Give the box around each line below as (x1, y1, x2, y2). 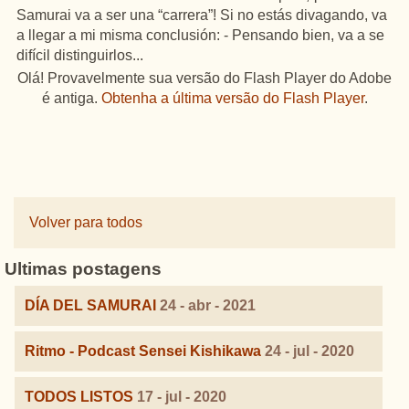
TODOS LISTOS (25, 389, 133, 404)
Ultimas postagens (5, 259, 162, 278)
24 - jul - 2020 (265, 343, 354, 359)
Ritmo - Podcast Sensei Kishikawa (25, 343, 265, 359)
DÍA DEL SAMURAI (25, 298, 156, 313)
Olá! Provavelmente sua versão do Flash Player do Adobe (17, 70, 392, 86)
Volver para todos (29, 215, 142, 230)
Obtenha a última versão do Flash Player (100, 90, 364, 106)
